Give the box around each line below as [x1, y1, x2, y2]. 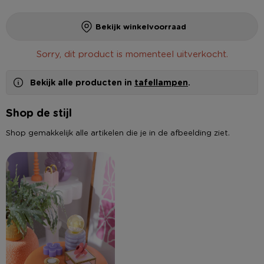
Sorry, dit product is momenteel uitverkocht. [36, 48, 228, 60]
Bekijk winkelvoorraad [95, 21, 186, 32]
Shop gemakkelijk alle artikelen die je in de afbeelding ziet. [6, 127, 230, 137]
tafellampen [134, 77, 188, 88]
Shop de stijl [6, 105, 72, 120]
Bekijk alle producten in [30, 77, 134, 88]
